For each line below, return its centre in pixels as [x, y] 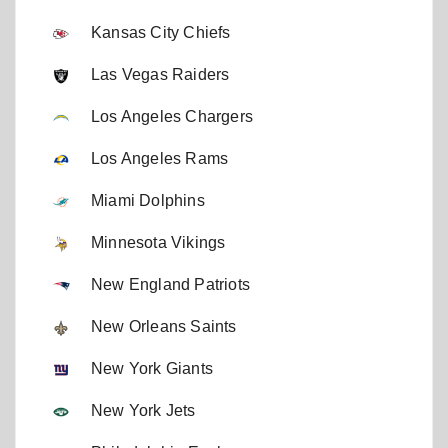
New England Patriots [170, 285]
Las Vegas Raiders [160, 75]
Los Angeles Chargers [172, 117]
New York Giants [152, 369]
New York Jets [143, 411]
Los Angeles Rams [160, 159]
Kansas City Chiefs [161, 33]
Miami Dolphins [148, 201]
